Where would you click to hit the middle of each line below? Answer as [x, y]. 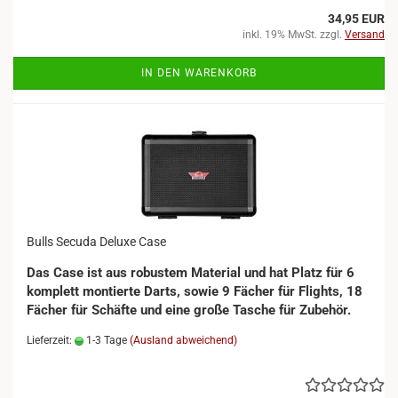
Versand [365, 35]
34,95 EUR [356, 19]
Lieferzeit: [51, 340]
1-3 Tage [105, 340]
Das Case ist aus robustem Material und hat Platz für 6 [191, 273]
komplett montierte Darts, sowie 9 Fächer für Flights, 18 [195, 291]
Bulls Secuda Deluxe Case [96, 242]
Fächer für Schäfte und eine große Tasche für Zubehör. [189, 310]
